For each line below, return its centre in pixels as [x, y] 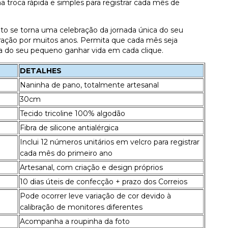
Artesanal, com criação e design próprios [91, 167]
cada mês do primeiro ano [66, 153]
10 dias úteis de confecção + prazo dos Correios [104, 181]
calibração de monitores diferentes [81, 207]
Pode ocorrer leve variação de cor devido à [95, 196]
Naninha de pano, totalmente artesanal [89, 85]
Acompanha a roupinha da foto [75, 221]
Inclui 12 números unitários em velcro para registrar [110, 142]
